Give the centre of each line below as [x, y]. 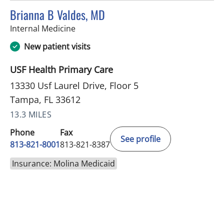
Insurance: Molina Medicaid [63, 164]
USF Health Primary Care [61, 70]
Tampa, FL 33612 [45, 100]
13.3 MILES [31, 115]
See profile [140, 139]
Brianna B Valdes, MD [57, 15]
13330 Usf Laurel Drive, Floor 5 [74, 86]
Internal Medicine [43, 29]
